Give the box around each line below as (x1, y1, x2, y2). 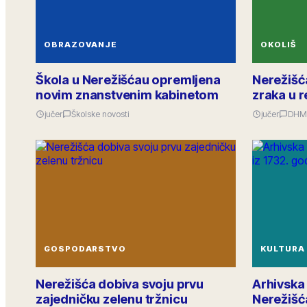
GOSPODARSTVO (44, 244, 127, 254)
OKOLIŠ (260, 40, 296, 49)
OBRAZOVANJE (44, 40, 118, 49)
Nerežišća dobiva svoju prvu (36, 276, 204, 291)
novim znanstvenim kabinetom (36, 87, 219, 102)
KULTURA (260, 244, 305, 254)
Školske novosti (71, 109, 129, 119)
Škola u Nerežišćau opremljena (36, 72, 221, 87)
